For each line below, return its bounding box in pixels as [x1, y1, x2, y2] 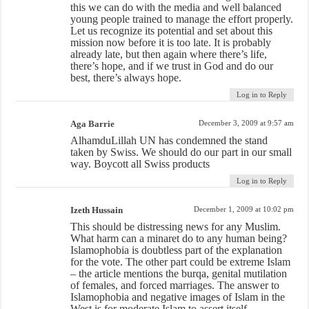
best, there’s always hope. [70, 71, 182, 83]
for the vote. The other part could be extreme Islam [70, 255, 291, 268]
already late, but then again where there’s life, [70, 48, 268, 60]
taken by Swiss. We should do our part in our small [70, 146, 292, 158]
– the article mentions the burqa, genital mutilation [70, 267, 288, 279]
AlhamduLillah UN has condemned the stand [70, 134, 268, 146]
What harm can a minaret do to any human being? [70, 232, 288, 244]
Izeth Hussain [70, 204, 123, 215]
